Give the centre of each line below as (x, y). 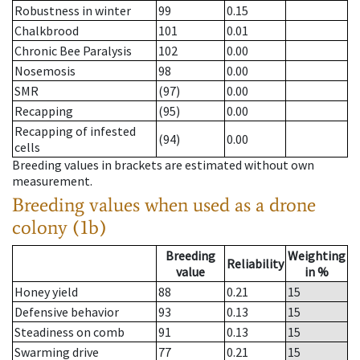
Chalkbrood (47, 31)
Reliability (255, 264)
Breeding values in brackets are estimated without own (163, 165)
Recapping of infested (75, 131)
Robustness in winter (73, 11)
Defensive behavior (67, 312)
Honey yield (46, 292)
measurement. (52, 181)
